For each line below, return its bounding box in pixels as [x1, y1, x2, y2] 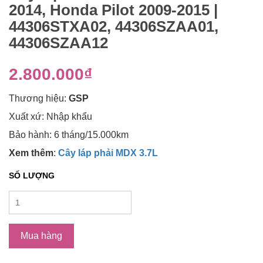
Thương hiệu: [9, 93, 66, 104]
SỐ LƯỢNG [9, 171, 55, 181]
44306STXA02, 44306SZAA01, [9, 18, 218, 36]
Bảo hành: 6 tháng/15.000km [9, 130, 129, 140]
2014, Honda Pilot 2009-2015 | [9, 1, 218, 19]
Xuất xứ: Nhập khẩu [9, 112, 92, 122]
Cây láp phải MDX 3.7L [58, 148, 158, 159]
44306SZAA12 [9, 34, 108, 52]
